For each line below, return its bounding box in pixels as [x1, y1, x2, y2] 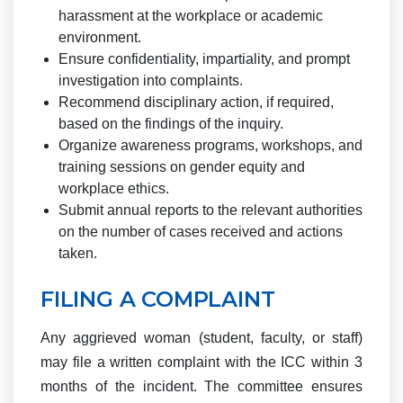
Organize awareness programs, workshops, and [58, 138, 363, 153]
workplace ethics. [58, 181, 169, 196]
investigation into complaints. [58, 73, 243, 88]
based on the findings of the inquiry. [58, 116, 283, 131]
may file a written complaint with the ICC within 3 [40, 354, 363, 370]
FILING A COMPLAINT [40, 286, 275, 312]
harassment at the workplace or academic [58, 8, 323, 23]
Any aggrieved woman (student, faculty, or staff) [40, 330, 363, 345]
